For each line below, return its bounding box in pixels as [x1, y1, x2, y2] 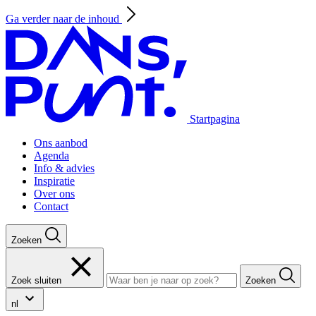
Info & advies [34, 162, 95, 174]
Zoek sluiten [11, 275, 61, 286]
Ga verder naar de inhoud [6, 13, 122, 25]
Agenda [34, 150, 69, 162]
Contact [34, 200, 68, 212]
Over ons [34, 188, 75, 200]
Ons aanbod [34, 137, 87, 149]
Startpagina [190, 113, 240, 125]
